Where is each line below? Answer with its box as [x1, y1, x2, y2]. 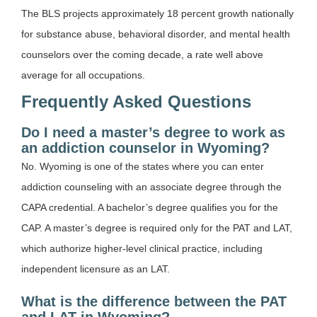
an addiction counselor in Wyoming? [21, 139, 270, 156]
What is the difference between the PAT [21, 293, 287, 309]
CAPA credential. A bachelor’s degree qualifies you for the [21, 201, 278, 213]
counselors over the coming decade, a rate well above [21, 48, 263, 60]
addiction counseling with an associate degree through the [21, 180, 282, 192]
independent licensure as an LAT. [21, 263, 170, 275]
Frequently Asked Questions [21, 91, 251, 111]
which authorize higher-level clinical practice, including [21, 242, 263, 254]
